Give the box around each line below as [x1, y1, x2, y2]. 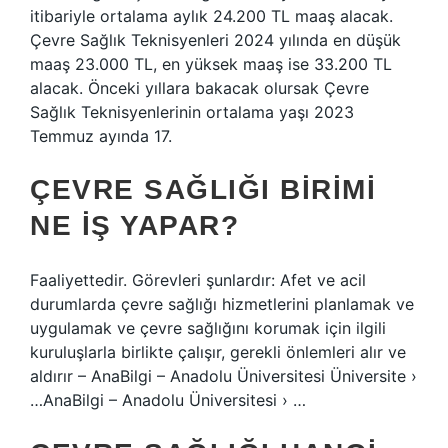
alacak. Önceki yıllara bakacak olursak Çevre [30, 78, 369, 98]
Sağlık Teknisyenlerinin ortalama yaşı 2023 [30, 102, 354, 122]
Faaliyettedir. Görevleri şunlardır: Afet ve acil [30, 270, 366, 290]
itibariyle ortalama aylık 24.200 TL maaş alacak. [30, 6, 393, 26]
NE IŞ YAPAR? [30, 210, 239, 241]
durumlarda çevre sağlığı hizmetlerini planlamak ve [30, 294, 414, 314]
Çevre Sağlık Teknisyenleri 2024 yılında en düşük [30, 30, 401, 50]
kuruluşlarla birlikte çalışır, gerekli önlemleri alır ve [30, 342, 406, 362]
